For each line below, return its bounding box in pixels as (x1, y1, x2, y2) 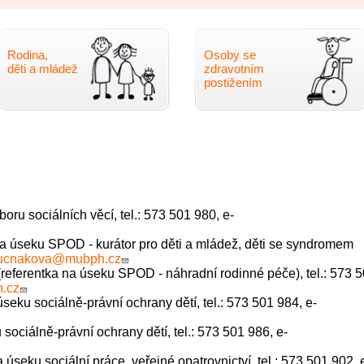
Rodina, (7, 48, 49, 63)
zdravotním (204, 62, 265, 76)
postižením (204, 76, 263, 90)
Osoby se (204, 48, 257, 63)
